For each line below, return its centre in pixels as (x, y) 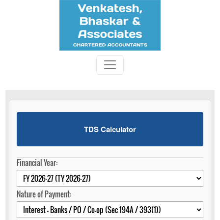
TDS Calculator (110, 129)
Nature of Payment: (44, 194)
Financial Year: (37, 163)
